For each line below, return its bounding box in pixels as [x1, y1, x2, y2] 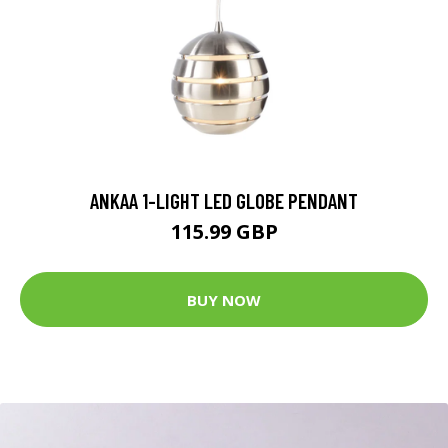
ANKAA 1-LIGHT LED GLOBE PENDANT [90, 188, 358, 214]
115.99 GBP [170, 218, 278, 246]
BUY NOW [187, 289, 261, 310]
